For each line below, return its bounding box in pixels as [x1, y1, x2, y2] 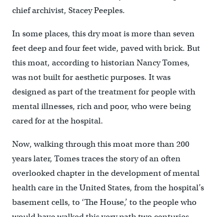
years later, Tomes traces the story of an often [12, 153, 181, 164]
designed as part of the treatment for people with [12, 86, 195, 97]
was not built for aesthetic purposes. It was [12, 72, 170, 82]
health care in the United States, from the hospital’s [12, 182, 204, 193]
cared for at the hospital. [12, 115, 103, 126]
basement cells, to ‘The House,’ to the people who [12, 197, 197, 207]
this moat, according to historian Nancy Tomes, [12, 57, 190, 68]
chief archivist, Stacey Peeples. [12, 5, 125, 15]
